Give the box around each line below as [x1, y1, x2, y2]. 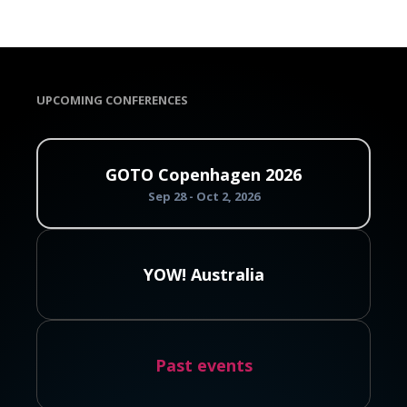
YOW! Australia [143, 263, 264, 285]
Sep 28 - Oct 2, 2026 [147, 188, 260, 204]
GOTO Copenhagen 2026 [105, 164, 302, 185]
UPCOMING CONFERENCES [36, 92, 188, 108]
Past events [154, 354, 253, 376]
